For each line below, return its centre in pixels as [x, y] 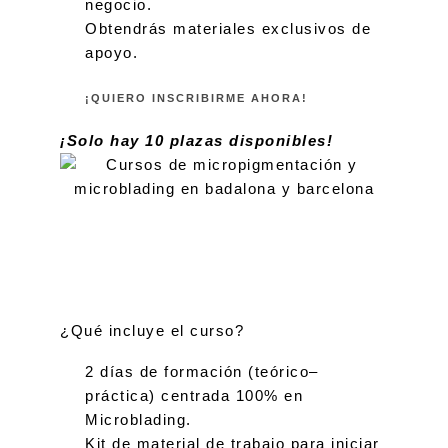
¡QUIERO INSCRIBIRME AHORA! [196, 98]
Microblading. [138, 419]
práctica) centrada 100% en [194, 395]
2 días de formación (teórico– [202, 371]
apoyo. [111, 52]
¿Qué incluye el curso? [152, 330]
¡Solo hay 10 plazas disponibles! [196, 140]
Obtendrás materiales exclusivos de [228, 28]
